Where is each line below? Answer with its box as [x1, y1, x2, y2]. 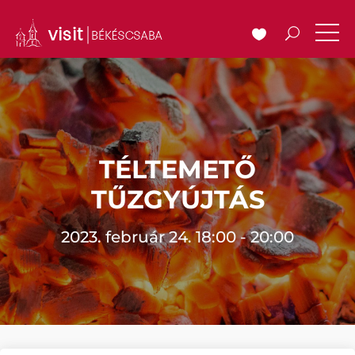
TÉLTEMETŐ [99, 154, 256, 185]
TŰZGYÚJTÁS [90, 184, 265, 215]
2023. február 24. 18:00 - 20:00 [61, 227, 294, 246]
